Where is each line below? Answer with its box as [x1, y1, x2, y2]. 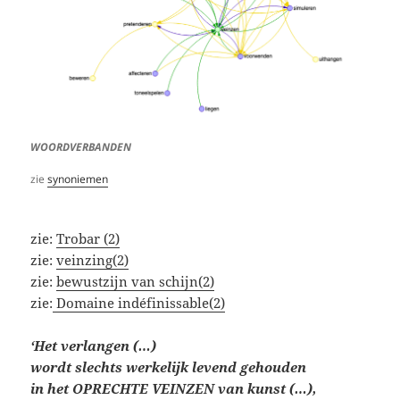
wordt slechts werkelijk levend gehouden [30, 357, 307, 376]
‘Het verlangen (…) [30, 336, 157, 354]
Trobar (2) [56, 229, 121, 247]
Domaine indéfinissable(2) [53, 293, 226, 312]
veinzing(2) [56, 250, 129, 269]
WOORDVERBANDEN [30, 138, 132, 154]
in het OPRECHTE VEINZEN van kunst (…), [30, 379, 318, 397]
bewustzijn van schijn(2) [56, 271, 215, 290]
